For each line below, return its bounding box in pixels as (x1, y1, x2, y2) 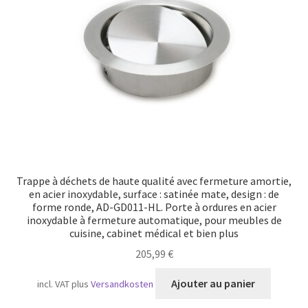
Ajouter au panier (171, 276, 255, 291)
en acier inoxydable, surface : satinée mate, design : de (29, 186, 279, 201)
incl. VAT (37, 278, 70, 291)
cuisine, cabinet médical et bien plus (69, 225, 239, 240)
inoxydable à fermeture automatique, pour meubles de (26, 212, 282, 227)
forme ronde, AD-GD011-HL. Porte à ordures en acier (32, 199, 276, 214)
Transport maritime (15, 5, 111, 20)
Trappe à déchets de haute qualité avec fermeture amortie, (16, 173, 291, 188)
